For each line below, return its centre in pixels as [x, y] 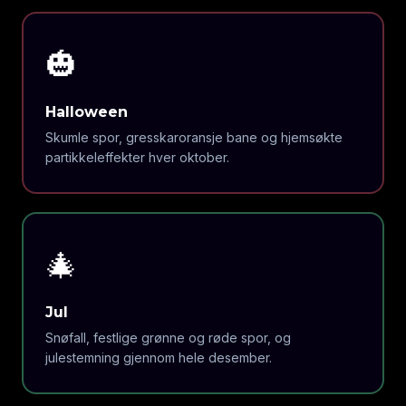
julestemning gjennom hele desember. [158, 357]
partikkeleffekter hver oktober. [137, 157]
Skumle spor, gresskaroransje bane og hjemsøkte [193, 137]
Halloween [86, 111]
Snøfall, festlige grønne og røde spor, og [168, 337]
